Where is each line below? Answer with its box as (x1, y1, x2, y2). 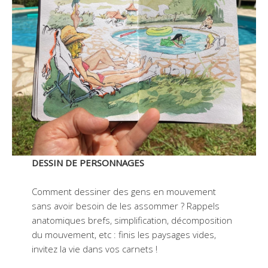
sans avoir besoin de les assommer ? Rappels (31, 199, 220, 212)
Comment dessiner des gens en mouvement (31, 185, 216, 197)
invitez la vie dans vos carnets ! (31, 242, 157, 255)
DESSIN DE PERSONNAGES (31, 156, 144, 169)
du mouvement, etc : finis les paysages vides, (31, 228, 216, 240)
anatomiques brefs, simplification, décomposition (31, 214, 232, 226)
